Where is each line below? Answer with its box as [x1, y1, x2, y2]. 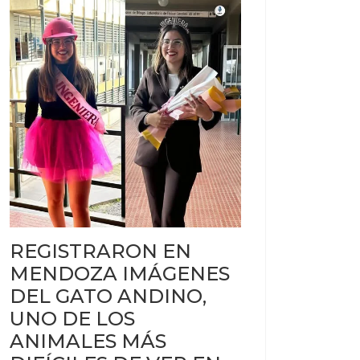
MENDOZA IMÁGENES [10, 262, 230, 285]
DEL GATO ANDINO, [10, 284, 207, 308]
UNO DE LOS [10, 307, 135, 330]
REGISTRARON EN [10, 239, 191, 263]
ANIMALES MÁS [10, 329, 166, 353]
